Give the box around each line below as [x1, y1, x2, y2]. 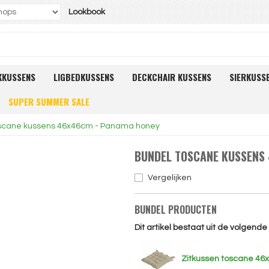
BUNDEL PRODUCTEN [134, 202, 217, 217]
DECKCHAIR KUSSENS [132, 70, 212, 83]
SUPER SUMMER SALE [8, 95, 90, 108]
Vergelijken [147, 174, 192, 182]
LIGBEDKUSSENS [53, 70, 115, 83]
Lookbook [68, 8, 106, 16]
